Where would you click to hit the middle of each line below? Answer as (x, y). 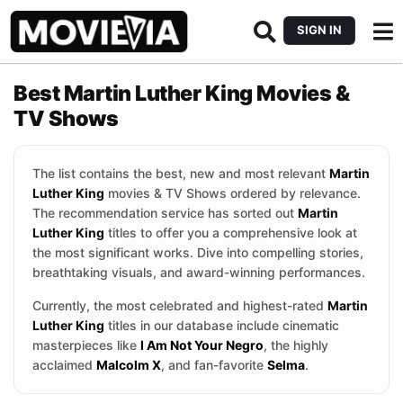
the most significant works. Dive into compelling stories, (198, 252)
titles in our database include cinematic (222, 325)
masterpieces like (86, 345)
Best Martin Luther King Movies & (181, 93)
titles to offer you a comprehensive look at (231, 233)
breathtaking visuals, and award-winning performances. (199, 272)
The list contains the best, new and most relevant (181, 173)
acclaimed (64, 365)
